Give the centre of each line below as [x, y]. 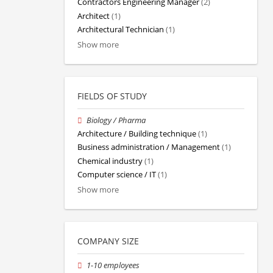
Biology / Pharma [116, 120]
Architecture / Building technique [137, 134]
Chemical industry [110, 161]
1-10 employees [113, 265]
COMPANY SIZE [108, 241]
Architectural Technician [121, 29]
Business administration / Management [149, 147]
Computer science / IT [117, 174]
